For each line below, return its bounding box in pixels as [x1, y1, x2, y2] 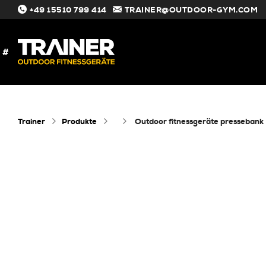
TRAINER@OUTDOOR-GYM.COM [124, 5, 258, 15]
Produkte [62, 116, 97, 126]
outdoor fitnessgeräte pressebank [141, 116, 264, 126]
